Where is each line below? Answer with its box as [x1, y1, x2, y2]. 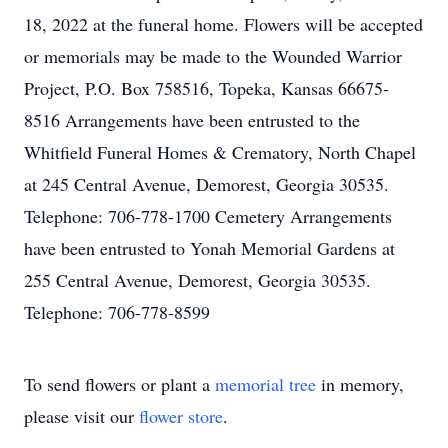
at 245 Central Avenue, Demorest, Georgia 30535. [24, 172, 389, 196]
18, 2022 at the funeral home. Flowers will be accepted [24, 12, 423, 36]
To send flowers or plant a [24, 372, 215, 396]
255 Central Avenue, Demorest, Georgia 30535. [24, 268, 371, 292]
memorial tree [215, 372, 316, 396]
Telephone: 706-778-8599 [24, 300, 210, 324]
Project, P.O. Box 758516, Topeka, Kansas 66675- [24, 76, 389, 100]
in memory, [316, 372, 404, 396]
